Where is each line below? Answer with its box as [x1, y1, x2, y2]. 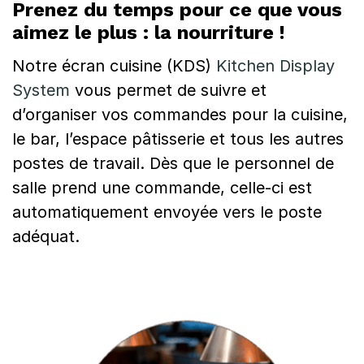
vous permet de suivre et [70, 80, 266, 100]
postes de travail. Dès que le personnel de [12, 154, 334, 173]
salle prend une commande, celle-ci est [12, 178, 312, 197]
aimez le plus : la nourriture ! [12, 21, 285, 44]
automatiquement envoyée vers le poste [12, 202, 322, 222]
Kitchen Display [216, 56, 335, 76]
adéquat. [12, 227, 80, 246]
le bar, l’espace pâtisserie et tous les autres [12, 129, 344, 149]
